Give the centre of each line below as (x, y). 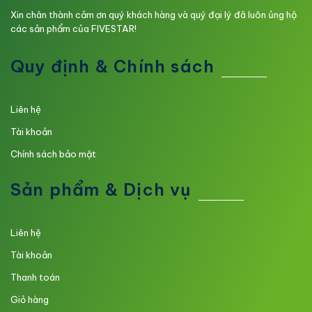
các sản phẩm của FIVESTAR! (73, 28)
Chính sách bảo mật (53, 154)
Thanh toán (35, 277)
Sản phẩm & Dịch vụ (101, 189)
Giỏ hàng (30, 299)
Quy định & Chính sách (113, 67)
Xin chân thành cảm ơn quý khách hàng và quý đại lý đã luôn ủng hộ (154, 14)
